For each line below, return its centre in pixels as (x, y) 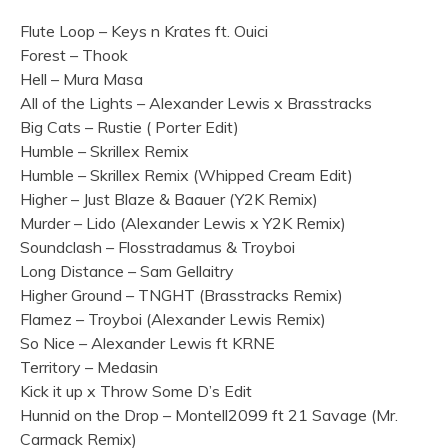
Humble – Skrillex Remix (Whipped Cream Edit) (186, 175)
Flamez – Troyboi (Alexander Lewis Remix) (173, 319)
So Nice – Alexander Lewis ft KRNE (147, 343)
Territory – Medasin (89, 367)
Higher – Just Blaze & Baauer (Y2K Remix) (169, 199)
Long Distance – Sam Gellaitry (127, 271)
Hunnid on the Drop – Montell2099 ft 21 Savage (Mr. (209, 415)
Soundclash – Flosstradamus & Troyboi (157, 247)
